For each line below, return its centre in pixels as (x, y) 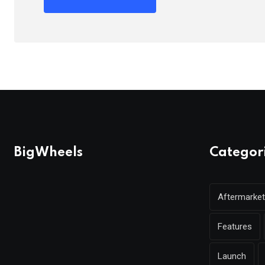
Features (235, 227)
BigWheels (49, 153)
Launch (232, 256)
